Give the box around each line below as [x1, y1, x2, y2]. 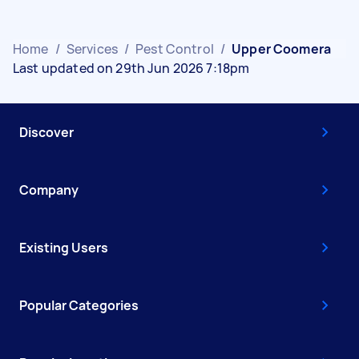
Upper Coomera [232, 39, 332, 58]
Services [66, 39, 118, 58]
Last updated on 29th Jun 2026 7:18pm [13, 58, 250, 77]
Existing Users [19, 238, 108, 256]
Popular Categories [19, 296, 139, 314]
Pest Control [135, 39, 214, 58]
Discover [19, 123, 74, 141]
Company [19, 180, 79, 199]
